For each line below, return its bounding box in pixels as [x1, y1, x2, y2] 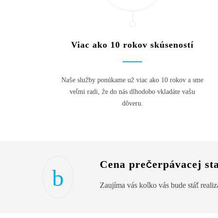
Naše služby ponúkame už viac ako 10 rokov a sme [61, 76, 203, 84]
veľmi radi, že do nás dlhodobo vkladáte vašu [70, 88, 195, 95]
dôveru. [122, 99, 143, 107]
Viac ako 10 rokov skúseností [71, 39, 194, 50]
